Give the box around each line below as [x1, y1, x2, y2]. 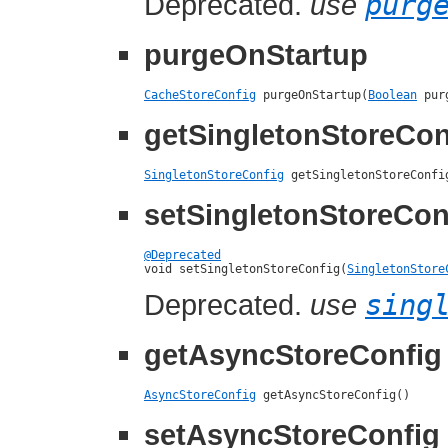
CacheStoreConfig [144, 88, 256, 103]
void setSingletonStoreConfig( [144, 262, 347, 276]
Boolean [368, 88, 417, 103]
